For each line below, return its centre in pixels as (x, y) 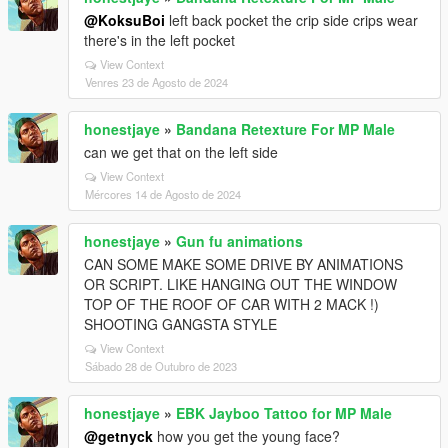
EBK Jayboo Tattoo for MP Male (284, 413)
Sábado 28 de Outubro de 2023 (161, 366)
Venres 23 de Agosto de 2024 (156, 82)
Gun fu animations (239, 241)
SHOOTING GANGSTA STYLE (180, 324)
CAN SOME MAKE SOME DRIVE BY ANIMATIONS (243, 264)
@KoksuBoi (124, 20)
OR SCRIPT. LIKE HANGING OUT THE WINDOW (240, 284)
